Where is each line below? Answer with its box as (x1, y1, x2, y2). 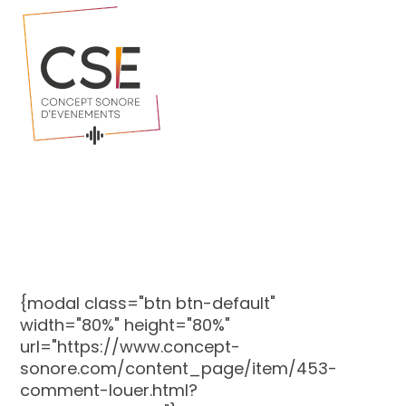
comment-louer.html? (20, 378, 198, 401)
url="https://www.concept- (20, 334, 241, 358)
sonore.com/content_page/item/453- (20, 356, 338, 380)
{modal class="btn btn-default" (20, 291, 276, 314)
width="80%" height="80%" (20, 313, 231, 336)
